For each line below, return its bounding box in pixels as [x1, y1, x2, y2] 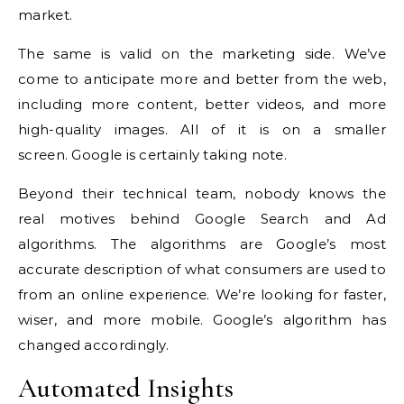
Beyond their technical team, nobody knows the [18, 185, 386, 202]
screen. [18, 146, 69, 163]
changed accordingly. [18, 336, 170, 353]
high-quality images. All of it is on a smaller [18, 121, 386, 138]
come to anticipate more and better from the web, [18, 70, 386, 87]
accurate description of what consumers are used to [18, 261, 386, 278]
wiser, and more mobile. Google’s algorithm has [18, 311, 386, 328]
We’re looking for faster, [215, 286, 386, 303]
